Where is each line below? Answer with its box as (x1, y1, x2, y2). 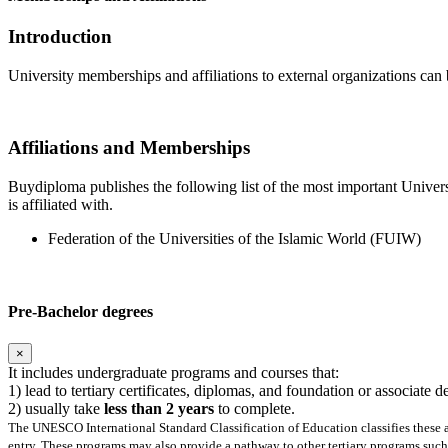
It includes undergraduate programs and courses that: (8, 363, 339, 381)
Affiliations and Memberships (8, 137, 250, 159)
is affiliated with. (8, 196, 113, 214)
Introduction (8, 26, 112, 48)
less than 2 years (104, 399, 214, 417)
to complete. (214, 399, 295, 417)
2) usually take (8, 399, 104, 417)
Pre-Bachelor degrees (8, 303, 153, 321)
